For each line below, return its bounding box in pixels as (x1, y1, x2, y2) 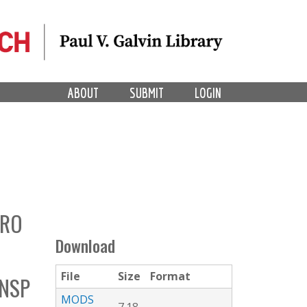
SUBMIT (130, 84, 164, 101)
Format (150, 269, 191, 284)
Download (56, 234, 115, 258)
